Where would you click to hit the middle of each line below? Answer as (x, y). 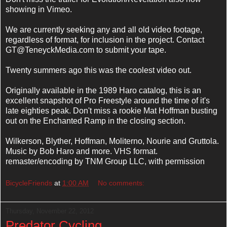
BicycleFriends (29, 183)
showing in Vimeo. (39, 9)
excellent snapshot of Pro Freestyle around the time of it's (108, 100)
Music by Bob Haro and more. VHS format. (82, 151)
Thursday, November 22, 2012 (50, 211)
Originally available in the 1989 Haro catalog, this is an (103, 90)
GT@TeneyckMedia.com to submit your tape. (86, 50)
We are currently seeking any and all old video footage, (104, 29)
